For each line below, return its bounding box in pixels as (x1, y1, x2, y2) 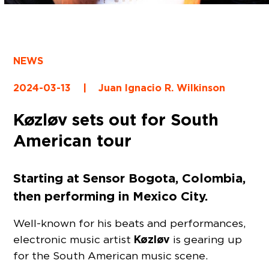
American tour (13, 129, 132, 151)
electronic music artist (13, 233, 134, 246)
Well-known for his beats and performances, (13, 217, 246, 230)
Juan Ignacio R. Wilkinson (98, 81, 226, 94)
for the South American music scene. (13, 249, 208, 262)
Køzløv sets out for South (13, 108, 219, 130)
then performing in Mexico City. (13, 187, 208, 204)
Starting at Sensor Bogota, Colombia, (13, 169, 246, 186)
